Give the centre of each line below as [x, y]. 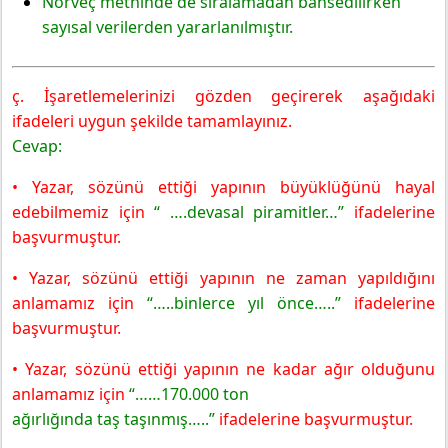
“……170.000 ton [187, 394]
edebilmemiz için [83, 212]
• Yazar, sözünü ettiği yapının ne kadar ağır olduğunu [223, 369]
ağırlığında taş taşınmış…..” [113, 419]
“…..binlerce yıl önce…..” [237, 303]
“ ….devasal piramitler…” [249, 212]
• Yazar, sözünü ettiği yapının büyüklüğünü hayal [223, 187]
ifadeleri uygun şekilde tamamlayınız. [152, 121]
